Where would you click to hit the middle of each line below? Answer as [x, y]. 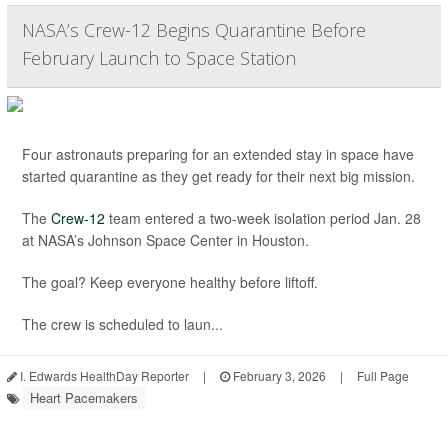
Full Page [383, 375]
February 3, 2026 [278, 375]
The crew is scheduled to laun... [122, 324]
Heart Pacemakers [84, 397]
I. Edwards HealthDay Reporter [103, 375]
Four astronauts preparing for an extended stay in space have [218, 154]
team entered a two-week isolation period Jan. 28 [263, 218]
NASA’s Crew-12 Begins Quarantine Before [194, 30]
